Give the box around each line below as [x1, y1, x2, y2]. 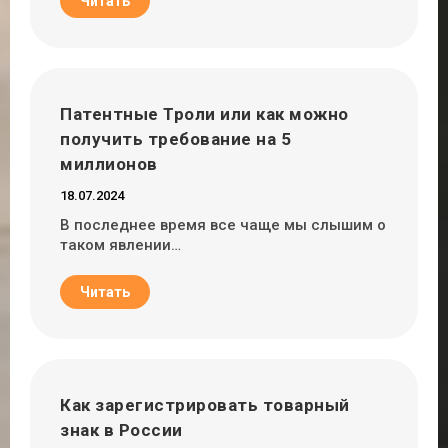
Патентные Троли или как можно [60, 103, 349, 124]
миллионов [60, 153, 158, 174]
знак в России [60, 419, 183, 440]
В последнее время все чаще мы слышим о [60, 215, 386, 234]
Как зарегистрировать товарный [60, 394, 350, 415]
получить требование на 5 [60, 128, 291, 149]
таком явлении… [60, 235, 181, 254]
